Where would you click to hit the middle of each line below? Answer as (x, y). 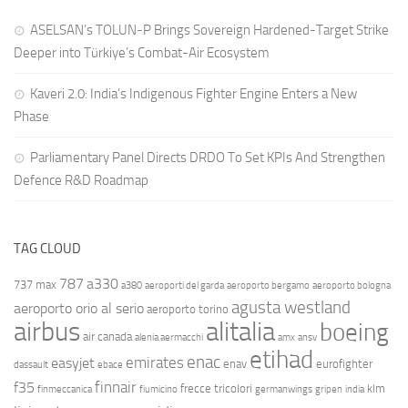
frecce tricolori (216, 389)
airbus (47, 332)
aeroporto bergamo (268, 286)
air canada (107, 337)
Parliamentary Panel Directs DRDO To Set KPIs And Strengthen (208, 158)
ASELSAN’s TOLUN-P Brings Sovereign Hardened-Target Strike (209, 31)
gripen (329, 390)
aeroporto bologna (352, 286)
